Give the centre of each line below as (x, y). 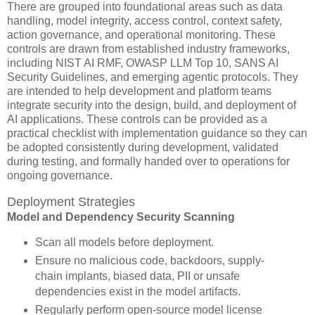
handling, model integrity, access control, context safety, (144, 20)
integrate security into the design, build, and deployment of (152, 105)
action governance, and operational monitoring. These (141, 34)
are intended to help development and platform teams (139, 91)
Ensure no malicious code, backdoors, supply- (149, 261)
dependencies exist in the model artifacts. (137, 292)
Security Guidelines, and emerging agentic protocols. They (153, 77)
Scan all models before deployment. (124, 243)
